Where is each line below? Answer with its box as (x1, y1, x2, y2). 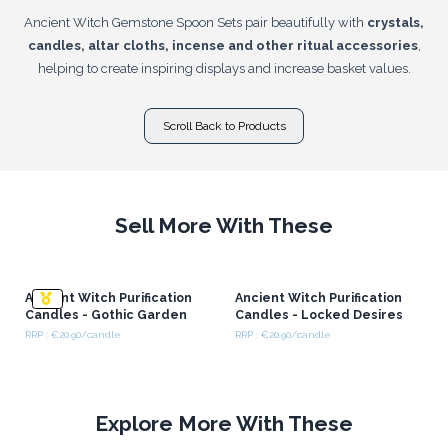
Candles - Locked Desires (234, 307, 403, 323)
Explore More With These (95, 411, 353, 437)
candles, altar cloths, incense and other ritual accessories (27, 37, 418, 53)
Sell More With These (115, 213, 333, 239)
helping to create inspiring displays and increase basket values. (37, 60, 411, 76)
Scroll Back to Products (162, 118, 286, 133)
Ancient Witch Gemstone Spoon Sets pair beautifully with (24, 14, 367, 30)
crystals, (367, 14, 424, 30)
